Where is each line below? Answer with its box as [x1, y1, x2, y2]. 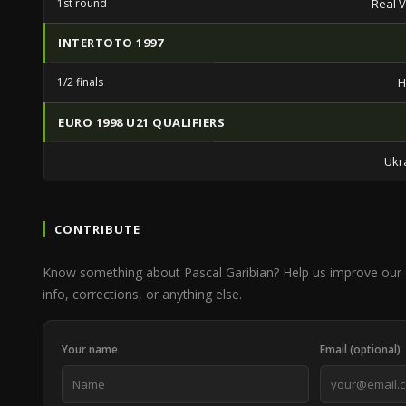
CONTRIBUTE [54, 221, 141, 237]
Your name [62, 342, 118, 357]
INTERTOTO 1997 [58, 34, 163, 51]
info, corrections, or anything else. [43, 285, 242, 303]
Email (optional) [320, 342, 401, 357]
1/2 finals [57, 74, 103, 90]
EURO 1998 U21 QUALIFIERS [58, 114, 225, 130]
